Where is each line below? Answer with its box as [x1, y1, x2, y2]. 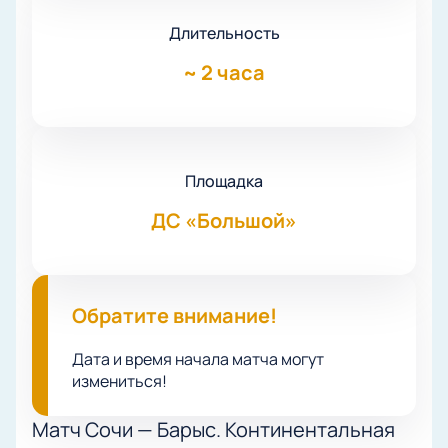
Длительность [168, 22, 280, 45]
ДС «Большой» [151, 207, 297, 235]
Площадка [185, 170, 263, 193]
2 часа [201, 59, 265, 87]
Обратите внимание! [72, 302, 277, 330]
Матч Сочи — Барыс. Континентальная [32, 416, 395, 444]
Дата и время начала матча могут [72, 348, 324, 371]
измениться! [72, 370, 167, 393]
